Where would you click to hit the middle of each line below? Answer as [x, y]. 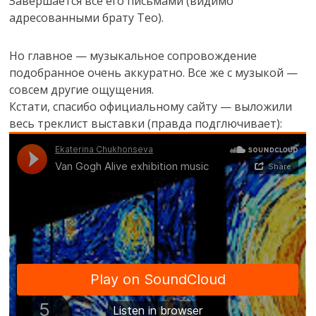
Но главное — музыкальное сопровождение [133, 55]
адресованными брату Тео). [87, 17]
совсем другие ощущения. [82, 89]
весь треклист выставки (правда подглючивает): [146, 123]
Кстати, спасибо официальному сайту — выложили [151, 106]
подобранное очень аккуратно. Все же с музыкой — [154, 72]
